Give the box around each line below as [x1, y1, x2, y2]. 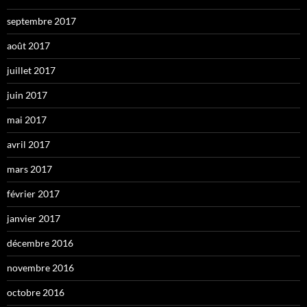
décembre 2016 [7, 237, 73, 249]
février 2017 [7, 188, 60, 200]
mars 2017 [7, 163, 52, 175]
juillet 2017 [7, 64, 56, 77]
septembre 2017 [7, 15, 76, 27]
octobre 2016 [7, 286, 64, 299]
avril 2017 [7, 138, 50, 151]
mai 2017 [7, 114, 47, 126]
